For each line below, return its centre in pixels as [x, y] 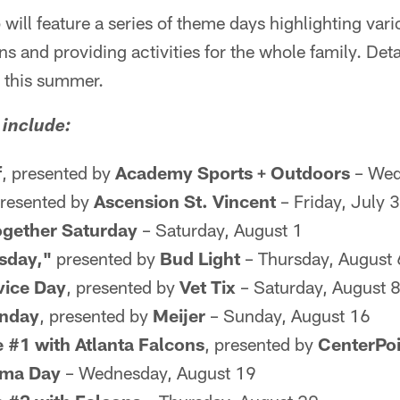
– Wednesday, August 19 [158, 372]
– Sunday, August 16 [288, 315]
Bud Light [200, 258]
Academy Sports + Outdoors [233, 172]
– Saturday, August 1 [220, 229]
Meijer [179, 315]
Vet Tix [208, 287]
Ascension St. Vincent [185, 201]
